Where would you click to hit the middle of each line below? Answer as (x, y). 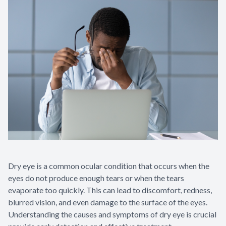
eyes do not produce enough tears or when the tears (96, 178)
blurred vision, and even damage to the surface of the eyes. (108, 202)
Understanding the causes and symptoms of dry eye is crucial (112, 214)
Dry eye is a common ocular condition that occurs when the (109, 166)
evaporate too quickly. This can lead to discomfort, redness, (110, 190)
